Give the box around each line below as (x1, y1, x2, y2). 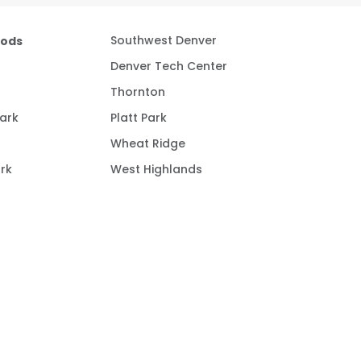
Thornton (110, 84, 165, 102)
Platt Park (110, 110, 167, 128)
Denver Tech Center (110, 58, 227, 77)
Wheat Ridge (110, 135, 185, 154)
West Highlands (110, 161, 202, 180)
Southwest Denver (110, 32, 217, 51)
